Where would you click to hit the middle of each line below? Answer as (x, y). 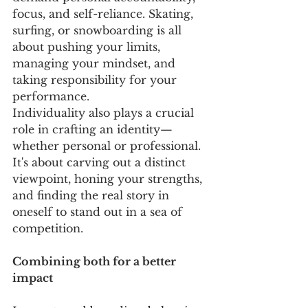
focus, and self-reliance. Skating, (104, 13)
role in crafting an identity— (92, 129)
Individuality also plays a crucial (105, 112)
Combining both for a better (96, 261)
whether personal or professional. (108, 145)
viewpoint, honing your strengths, (109, 178)
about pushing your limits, (88, 46)
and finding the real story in (92, 195)
